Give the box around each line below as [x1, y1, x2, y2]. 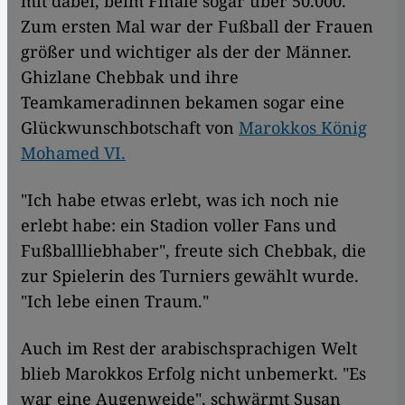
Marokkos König [239, 116, 367, 138]
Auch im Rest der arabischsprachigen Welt [21, 336, 357, 359]
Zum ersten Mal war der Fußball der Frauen [21, 14, 373, 37]
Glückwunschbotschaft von [21, 116, 239, 138]
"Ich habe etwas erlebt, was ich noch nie [21, 188, 339, 211]
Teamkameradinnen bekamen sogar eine [21, 90, 344, 113]
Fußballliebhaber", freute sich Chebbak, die [21, 239, 366, 261]
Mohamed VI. [21, 141, 126, 164]
